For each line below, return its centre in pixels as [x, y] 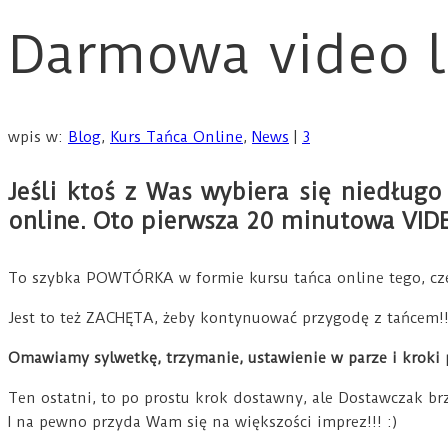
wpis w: [38, 137]
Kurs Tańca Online [176, 137]
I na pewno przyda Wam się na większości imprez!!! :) [203, 421]
